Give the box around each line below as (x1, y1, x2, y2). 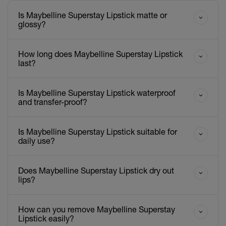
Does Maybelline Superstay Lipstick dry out (18, 165, 174, 175)
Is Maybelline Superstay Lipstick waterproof (18, 88, 176, 97)
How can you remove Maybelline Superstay (18, 204, 175, 214)
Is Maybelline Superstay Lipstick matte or (18, 10, 167, 20)
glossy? (18, 19, 46, 29)
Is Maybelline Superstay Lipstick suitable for (18, 127, 177, 136)
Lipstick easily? (18, 213, 74, 223)
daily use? (18, 136, 55, 145)
